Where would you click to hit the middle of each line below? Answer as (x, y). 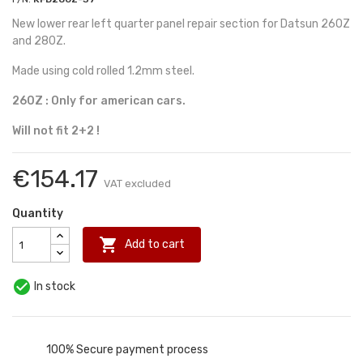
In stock (53, 286)
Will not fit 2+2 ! (57, 131)
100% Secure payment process (127, 349)
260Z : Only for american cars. (99, 101)
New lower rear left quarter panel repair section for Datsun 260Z (181, 24)
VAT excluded (137, 184)
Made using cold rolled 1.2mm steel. (103, 71)
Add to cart (155, 244)
